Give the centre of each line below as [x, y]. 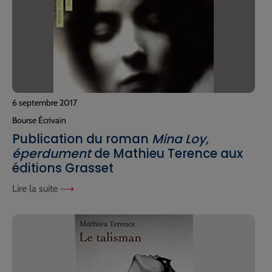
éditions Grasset [63, 168]
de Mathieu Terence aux [167, 153]
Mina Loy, [180, 139]
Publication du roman [82, 139]
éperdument [52, 153]
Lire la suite [36, 188]
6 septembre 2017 [45, 102]
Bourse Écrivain [39, 120]
